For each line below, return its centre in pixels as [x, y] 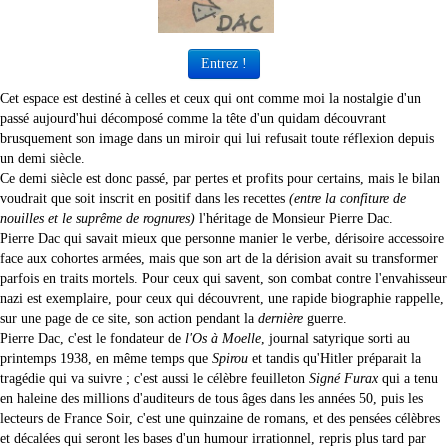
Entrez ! [224, 64]
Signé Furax [343, 379]
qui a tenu [408, 379]
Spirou [230, 359]
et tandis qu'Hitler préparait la [334, 359]
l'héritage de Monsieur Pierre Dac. [294, 219]
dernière [280, 319]
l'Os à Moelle [223, 339]
